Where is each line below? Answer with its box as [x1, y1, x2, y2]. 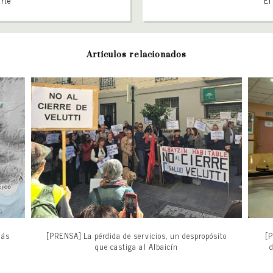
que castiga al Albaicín [95, 239, 178, 253]
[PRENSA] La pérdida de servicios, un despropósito [46, 229, 227, 242]
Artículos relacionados [86, 49, 187, 60]
